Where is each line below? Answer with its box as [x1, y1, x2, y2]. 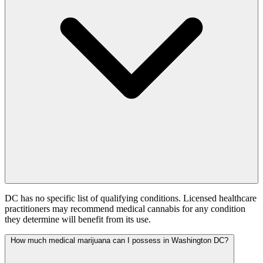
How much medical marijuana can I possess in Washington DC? [11, 236, 228, 245]
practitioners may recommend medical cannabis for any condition [5, 204, 245, 214]
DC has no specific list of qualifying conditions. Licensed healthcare [5, 193, 257, 204]
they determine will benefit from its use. [5, 214, 151, 225]
